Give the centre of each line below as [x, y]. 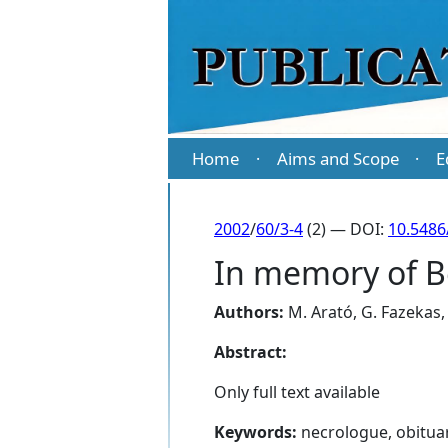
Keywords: [255, 432]
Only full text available [297, 392]
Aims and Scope [337, 159]
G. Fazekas [401, 312]
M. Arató [320, 312]
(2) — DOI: [345, 229]
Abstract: [250, 352]
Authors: [249, 312]
